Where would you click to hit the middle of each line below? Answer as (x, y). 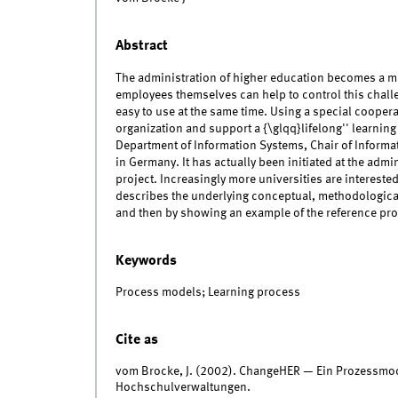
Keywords (146, 260)
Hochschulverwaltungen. (183, 388)
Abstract (141, 46)
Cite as (136, 339)
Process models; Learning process (207, 293)
